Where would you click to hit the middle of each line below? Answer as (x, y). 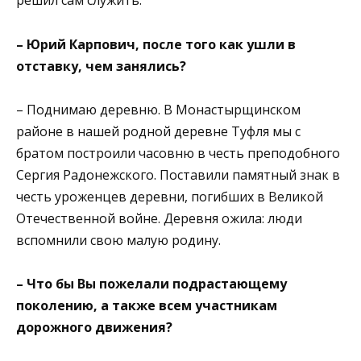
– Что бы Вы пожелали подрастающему (151, 284)
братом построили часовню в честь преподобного (178, 153)
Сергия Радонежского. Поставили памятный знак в (178, 174)
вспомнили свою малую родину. (118, 240)
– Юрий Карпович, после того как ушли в (156, 44)
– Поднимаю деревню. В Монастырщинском (158, 109)
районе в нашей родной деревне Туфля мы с (158, 131)
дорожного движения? (94, 328)
